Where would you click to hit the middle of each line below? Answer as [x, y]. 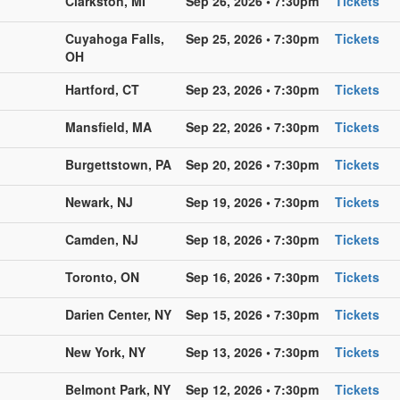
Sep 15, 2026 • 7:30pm [252, 314]
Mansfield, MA [108, 126]
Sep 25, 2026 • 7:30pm [252, 38]
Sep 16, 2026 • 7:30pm [252, 276]
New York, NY [105, 351]
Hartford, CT [102, 89]
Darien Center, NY [118, 314]
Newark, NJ [99, 201]
